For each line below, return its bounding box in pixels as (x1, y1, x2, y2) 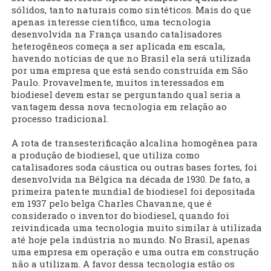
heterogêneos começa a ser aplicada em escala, (11, 40, 225, 53)
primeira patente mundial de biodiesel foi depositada (11, 185, 255, 198)
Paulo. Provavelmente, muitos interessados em (11, 76, 224, 89)
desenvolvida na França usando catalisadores (11, 28, 222, 41)
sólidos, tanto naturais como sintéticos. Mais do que (11, 4, 251, 16)
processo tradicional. (11, 113, 108, 125)
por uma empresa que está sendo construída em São (11, 64, 248, 77)
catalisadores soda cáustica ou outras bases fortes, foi (11, 161, 257, 174)
